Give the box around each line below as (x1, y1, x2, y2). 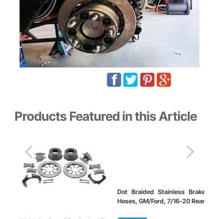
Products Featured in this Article (15, 109, 197, 124)
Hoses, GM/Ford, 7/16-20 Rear (117, 197, 205, 205)
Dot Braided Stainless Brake (117, 188, 205, 196)
